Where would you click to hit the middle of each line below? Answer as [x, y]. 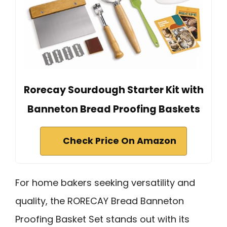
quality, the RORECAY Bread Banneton [100, 201]
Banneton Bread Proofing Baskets [113, 109]
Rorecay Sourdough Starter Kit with [113, 90]
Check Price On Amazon [120, 141]
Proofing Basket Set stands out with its [102, 219]
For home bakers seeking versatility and [105, 183]
